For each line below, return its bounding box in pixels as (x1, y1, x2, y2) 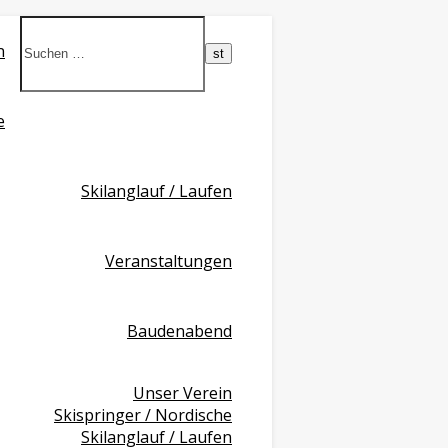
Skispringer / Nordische (54, 404, 232, 426)
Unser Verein (133, 382, 232, 404)
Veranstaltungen (105, 250, 232, 272)
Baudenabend (127, 320, 232, 342)
